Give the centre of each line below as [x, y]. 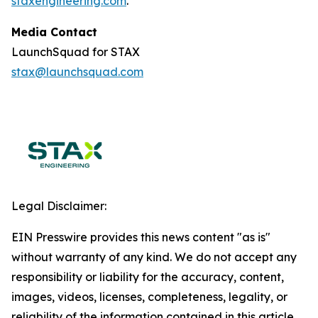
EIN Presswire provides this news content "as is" [141, 237]
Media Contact [54, 32]
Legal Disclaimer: [59, 206]
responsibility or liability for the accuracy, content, [148, 277]
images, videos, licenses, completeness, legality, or [149, 297]
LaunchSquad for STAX [76, 52]
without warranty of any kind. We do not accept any [154, 257]
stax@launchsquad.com [77, 72]
